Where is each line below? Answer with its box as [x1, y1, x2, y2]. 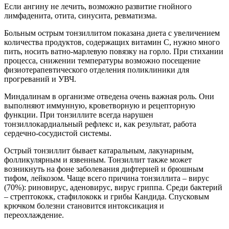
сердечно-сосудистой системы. [4, 129, 111, 138]
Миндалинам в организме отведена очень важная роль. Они [4, 92, 214, 101]
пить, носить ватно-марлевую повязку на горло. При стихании [4, 47, 223, 56]
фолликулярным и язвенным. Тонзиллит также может [4, 155, 192, 165]
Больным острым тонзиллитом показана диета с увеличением [4, 29, 220, 38]
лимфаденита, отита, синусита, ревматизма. [4, 11, 157, 20]
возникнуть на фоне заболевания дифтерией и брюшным [4, 165, 203, 174]
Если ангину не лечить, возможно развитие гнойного [4, 2, 192, 11]
